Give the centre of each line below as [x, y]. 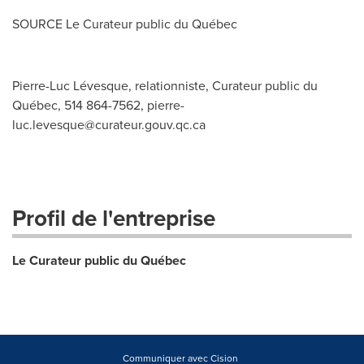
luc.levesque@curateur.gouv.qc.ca [109, 124]
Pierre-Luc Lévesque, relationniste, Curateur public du [165, 85]
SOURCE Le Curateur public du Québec [125, 24]
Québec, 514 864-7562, [80, 105]
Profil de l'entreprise [114, 218]
